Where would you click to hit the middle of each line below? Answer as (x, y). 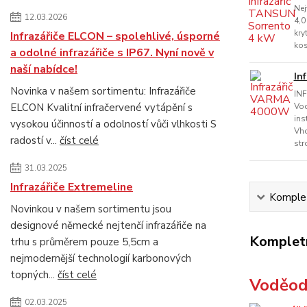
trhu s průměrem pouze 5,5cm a (84, 242)
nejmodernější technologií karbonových (101, 258)
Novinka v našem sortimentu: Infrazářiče (103, 91)
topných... (34, 275)
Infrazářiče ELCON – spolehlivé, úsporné (115, 36)
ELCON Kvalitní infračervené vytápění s (101, 108)
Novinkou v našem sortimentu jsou (91, 209)
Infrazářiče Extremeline (72, 187)
